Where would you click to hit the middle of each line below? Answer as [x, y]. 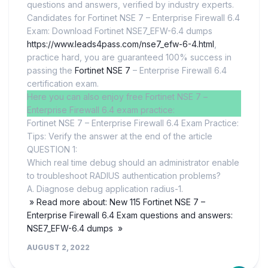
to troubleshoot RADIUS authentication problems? [124, 175]
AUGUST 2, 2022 [58, 247]
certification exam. [63, 83]
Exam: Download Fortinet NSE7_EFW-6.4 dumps [120, 31]
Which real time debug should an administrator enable [133, 162]
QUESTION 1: [52, 149]
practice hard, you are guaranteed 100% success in [129, 57]
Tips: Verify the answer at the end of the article [120, 136]
